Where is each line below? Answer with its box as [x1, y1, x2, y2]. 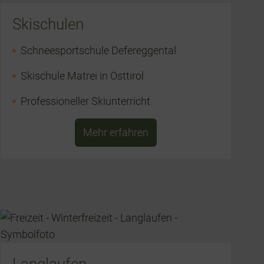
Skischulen [12, 15, 84, 34]
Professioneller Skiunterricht [21, 95, 151, 108]
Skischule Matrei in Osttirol [21, 70, 144, 82]
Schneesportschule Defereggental [21, 44, 177, 57]
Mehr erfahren [82, 126, 148, 139]
